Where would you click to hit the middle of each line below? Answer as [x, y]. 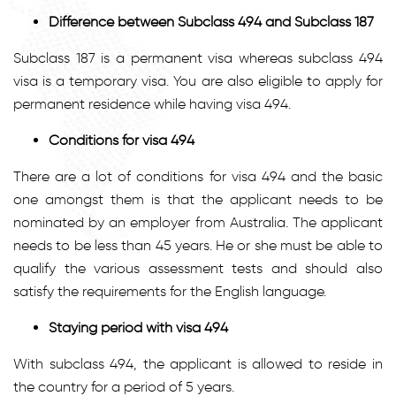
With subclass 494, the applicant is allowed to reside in [198, 363]
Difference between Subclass [143, 21]
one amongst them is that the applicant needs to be [198, 199]
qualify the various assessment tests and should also [198, 268]
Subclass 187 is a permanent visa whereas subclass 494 [198, 57]
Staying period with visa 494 [138, 327]
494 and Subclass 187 [306, 21]
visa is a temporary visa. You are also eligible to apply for [198, 80]
